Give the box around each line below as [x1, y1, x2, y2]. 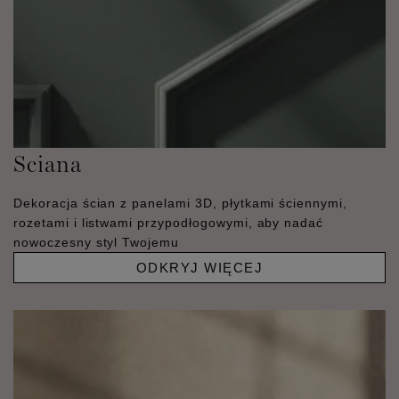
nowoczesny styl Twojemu [13, 235, 180, 250]
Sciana [13, 150, 82, 178]
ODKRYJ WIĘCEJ [135, 260, 264, 276]
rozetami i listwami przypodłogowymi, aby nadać [13, 216, 324, 231]
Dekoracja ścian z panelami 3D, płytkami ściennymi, [13, 196, 347, 211]
